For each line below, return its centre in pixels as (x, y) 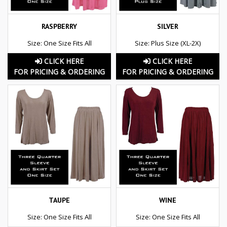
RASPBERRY (59, 26)
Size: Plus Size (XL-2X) (168, 43)
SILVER (168, 26)
